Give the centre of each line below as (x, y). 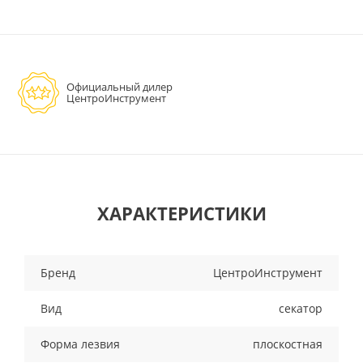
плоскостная (288, 344)
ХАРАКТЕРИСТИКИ (181, 214)
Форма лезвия (80, 344)
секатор (301, 309)
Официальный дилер (120, 87)
